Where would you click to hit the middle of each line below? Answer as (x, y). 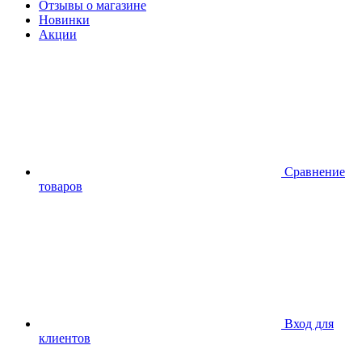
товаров (61, 186)
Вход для (309, 323)
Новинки (64, 19)
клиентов (65, 338)
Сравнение (315, 171)
